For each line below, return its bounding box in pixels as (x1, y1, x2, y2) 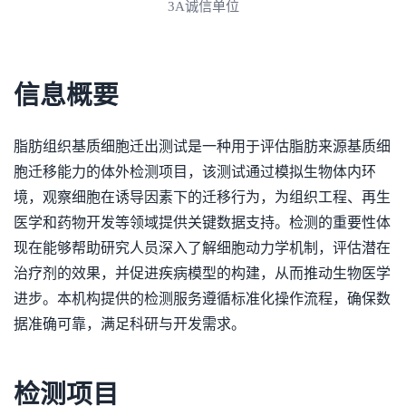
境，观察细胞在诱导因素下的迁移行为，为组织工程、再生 (14, 189, 391, 205)
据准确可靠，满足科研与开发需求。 (14, 316, 246, 332)
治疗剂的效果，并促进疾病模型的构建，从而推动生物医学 (14, 266, 391, 281)
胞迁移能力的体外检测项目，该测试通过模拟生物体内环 (14, 164, 376, 179)
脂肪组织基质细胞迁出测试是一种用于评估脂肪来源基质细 (14, 139, 391, 154)
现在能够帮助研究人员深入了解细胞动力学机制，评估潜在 (14, 240, 391, 256)
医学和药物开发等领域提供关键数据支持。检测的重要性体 (14, 215, 391, 230)
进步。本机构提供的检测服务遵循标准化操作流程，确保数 (14, 291, 391, 306)
